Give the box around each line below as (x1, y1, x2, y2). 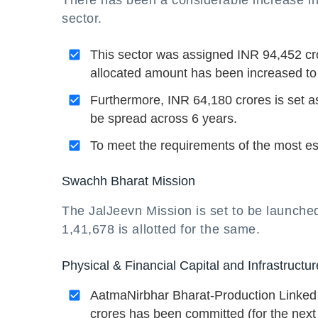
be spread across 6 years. (90, 111, 237, 126)
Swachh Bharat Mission (62, 174, 195, 188)
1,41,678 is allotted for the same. (62, 222, 261, 236)
